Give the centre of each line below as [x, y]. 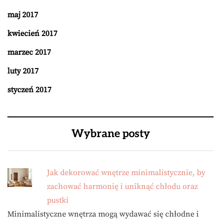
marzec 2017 [29, 53]
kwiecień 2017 [32, 34]
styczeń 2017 [29, 90]
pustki [58, 201]
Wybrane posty [110, 134]
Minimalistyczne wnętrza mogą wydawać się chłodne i [103, 214]
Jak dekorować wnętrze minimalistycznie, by [126, 173]
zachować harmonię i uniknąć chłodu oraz [122, 187]
